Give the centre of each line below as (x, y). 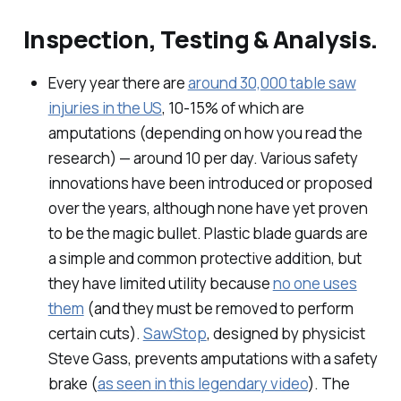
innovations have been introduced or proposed (210, 183)
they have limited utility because (160, 284)
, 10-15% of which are (233, 108)
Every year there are (118, 83)
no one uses (315, 284)
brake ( (73, 384)
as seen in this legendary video (202, 384)
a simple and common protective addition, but (205, 259)
